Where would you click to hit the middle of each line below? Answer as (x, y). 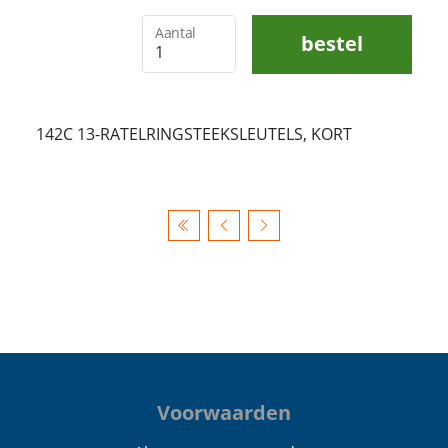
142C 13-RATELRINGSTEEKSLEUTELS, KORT (194, 133)
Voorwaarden (224, 412)
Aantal (175, 32)
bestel (332, 43)
